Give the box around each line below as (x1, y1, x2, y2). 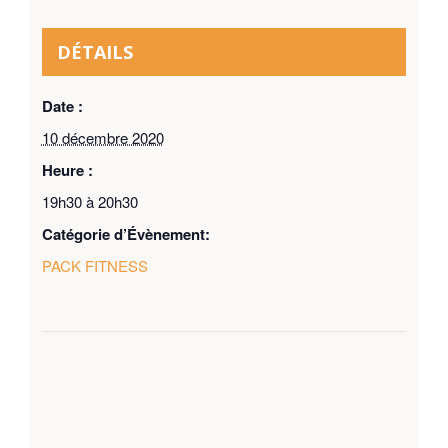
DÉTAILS (56, 39, 133, 64)
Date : (41, 94, 83, 117)
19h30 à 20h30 (41, 190, 138, 212)
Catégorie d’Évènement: (41, 222, 210, 245)
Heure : (41, 158, 93, 181)
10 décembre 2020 (41, 126, 164, 148)
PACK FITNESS (41, 254, 148, 276)
